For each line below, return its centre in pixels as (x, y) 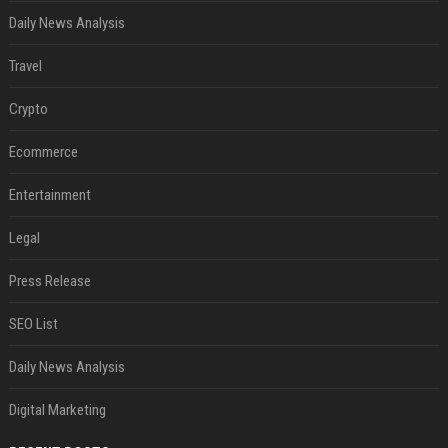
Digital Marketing (57, 410)
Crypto (28, 109)
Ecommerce (43, 152)
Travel (25, 66)
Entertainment (49, 195)
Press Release (49, 281)
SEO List (33, 324)
